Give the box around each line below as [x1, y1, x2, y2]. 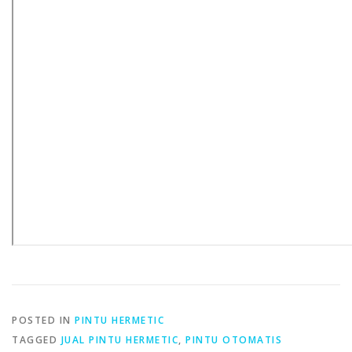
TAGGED [12, 333, 61, 347]
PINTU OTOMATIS [185, 333, 282, 347]
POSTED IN [12, 313, 75, 328]
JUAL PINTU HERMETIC [60, 333, 178, 347]
